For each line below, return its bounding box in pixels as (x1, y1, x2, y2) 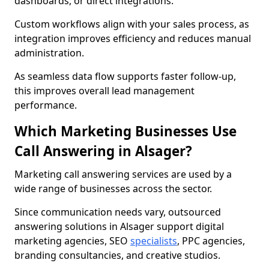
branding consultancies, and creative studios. (14, 249, 220, 262)
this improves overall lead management (14, 84, 195, 97)
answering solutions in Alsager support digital (14, 220, 224, 233)
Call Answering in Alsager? (14, 142, 192, 160)
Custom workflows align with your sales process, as (14, 17, 249, 31)
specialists (130, 234, 177, 247)
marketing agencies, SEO (14, 234, 130, 247)
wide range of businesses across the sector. (14, 182, 212, 195)
